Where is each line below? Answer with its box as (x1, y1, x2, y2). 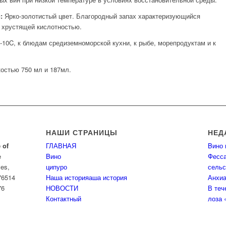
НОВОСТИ (45, 183, 78, 193)
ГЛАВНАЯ (45, 141, 76, 151)
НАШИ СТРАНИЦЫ (45, 127, 118, 138)
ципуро (45, 162, 67, 172)
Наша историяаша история (45, 173, 127, 183)
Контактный (45, 194, 81, 204)
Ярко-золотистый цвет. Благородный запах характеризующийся (3, 11, 200, 21)
